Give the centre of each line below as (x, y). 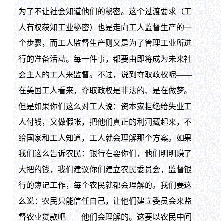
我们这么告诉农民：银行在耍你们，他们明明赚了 (105, 153)
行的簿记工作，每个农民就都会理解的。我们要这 (105, 185)
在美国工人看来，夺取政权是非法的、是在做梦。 (105, 90)
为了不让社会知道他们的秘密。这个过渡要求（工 (105, 11)
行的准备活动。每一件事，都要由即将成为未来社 (105, 59)
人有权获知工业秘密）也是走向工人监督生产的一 (105, 27)
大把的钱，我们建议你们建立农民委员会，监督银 (105, 169)
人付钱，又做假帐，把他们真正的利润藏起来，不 (105, 122)
